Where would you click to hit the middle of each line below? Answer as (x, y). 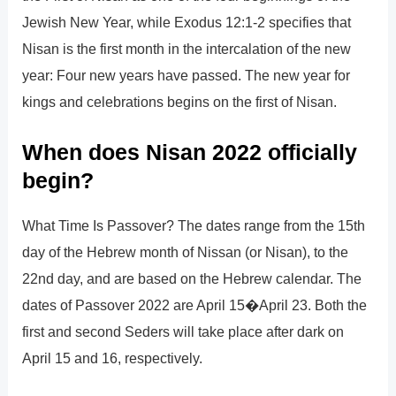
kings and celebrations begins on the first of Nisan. (180, 102)
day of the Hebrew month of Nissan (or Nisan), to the (186, 252)
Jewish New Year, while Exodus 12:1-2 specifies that (187, 23)
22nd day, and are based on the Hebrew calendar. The (192, 279)
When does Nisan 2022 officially (190, 152)
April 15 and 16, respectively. (113, 358)
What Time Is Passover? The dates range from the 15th (194, 226)
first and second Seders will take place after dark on (183, 332)
